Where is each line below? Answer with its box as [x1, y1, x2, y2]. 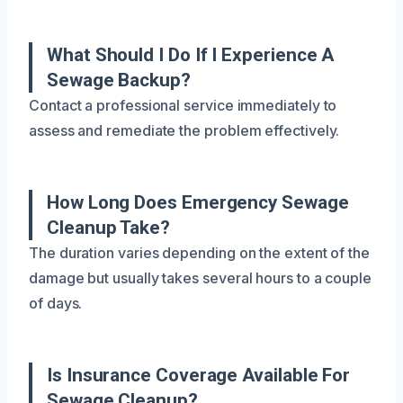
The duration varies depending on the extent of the [29, 243, 371, 262]
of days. [29, 293, 83, 312]
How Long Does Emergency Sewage [47, 191, 349, 213]
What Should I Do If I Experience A [47, 43, 335, 66]
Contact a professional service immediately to [29, 95, 337, 114]
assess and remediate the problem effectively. [29, 121, 340, 139]
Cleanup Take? [47, 216, 170, 238]
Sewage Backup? [47, 68, 191, 91]
